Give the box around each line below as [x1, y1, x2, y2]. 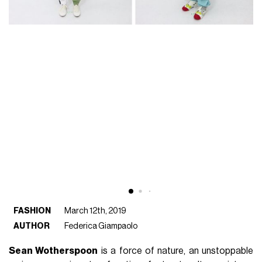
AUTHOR [13, 221, 50, 230]
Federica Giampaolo [64, 221, 138, 230]
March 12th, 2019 [64, 206, 127, 215]
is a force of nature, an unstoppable [98, 246, 253, 256]
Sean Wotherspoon [9, 246, 98, 256]
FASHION [13, 206, 51, 215]
